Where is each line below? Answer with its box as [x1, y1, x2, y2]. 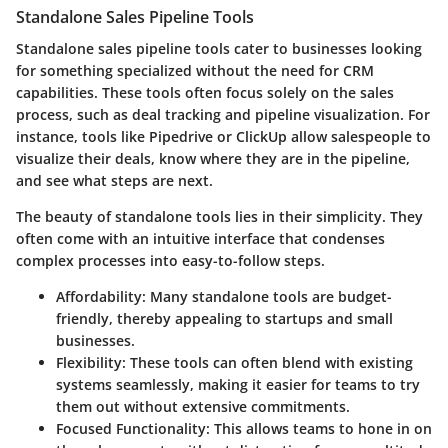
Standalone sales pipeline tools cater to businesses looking [16, 39, 422, 59]
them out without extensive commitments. [56, 397, 350, 417]
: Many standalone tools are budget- [142, 287, 392, 307]
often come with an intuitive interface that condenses [16, 229, 385, 249]
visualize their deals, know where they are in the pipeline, [16, 149, 410, 169]
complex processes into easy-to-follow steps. [16, 251, 325, 271]
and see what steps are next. [16, 171, 213, 191]
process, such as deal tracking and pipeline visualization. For [16, 105, 430, 125]
